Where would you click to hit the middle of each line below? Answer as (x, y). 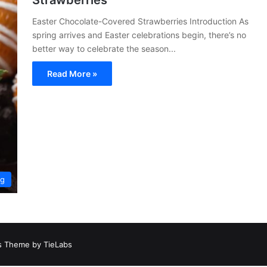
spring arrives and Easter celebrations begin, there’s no (139, 35)
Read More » (72, 74)
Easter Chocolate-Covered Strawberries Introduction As (140, 21)
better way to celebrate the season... (104, 49)
